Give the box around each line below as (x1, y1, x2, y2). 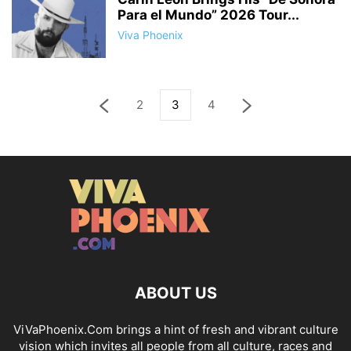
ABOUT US (134, 284, 217, 302)
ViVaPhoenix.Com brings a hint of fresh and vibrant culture (13, 322, 338, 337)
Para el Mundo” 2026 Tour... (118, 7, 299, 23)
